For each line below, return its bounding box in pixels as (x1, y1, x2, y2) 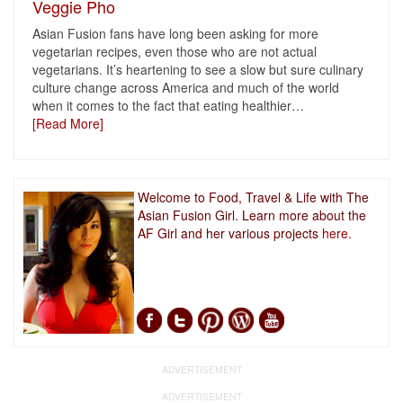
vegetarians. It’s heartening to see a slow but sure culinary (32, 60, 363, 78)
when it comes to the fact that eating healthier (32, 96, 291, 114)
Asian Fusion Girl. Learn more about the (138, 206, 366, 224)
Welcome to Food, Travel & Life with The (138, 188, 369, 206)
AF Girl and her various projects (138, 224, 322, 242)
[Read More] (32, 114, 103, 132)
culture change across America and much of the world (32, 78, 339, 96)
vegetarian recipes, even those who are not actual (32, 42, 317, 60)
